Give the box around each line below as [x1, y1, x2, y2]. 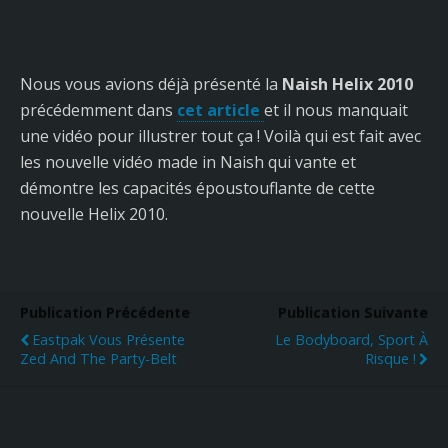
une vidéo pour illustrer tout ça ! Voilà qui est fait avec [20, 125, 421, 148]
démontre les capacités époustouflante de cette [20, 177, 375, 200]
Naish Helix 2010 [282, 73, 413, 96]
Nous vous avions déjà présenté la [20, 73, 282, 96]
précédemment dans [20, 99, 177, 122]
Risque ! [365, 349, 416, 369]
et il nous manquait [264, 99, 408, 122]
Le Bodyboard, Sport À [275, 330, 428, 350]
